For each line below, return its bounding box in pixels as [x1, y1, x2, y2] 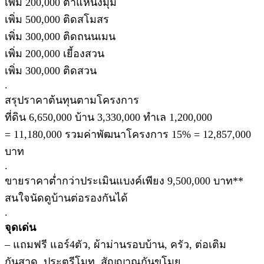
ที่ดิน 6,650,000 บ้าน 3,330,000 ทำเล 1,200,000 [5, 111, 212, 123]
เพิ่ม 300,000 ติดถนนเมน [5, 30, 115, 42]
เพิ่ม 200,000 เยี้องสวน [5, 47, 104, 60]
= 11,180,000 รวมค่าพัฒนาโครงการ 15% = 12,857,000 [5, 128, 251, 140]
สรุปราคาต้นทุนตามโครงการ [5, 94, 139, 106]
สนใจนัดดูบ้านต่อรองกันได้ [5, 192, 128, 204]
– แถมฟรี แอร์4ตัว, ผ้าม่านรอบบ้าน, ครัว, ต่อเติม [5, 238, 226, 250]
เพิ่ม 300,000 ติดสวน [5, 64, 97, 77]
